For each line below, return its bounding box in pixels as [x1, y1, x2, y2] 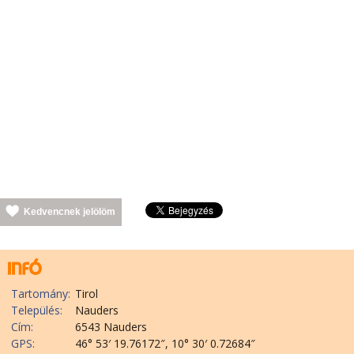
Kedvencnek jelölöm [24, 206, 115, 217]
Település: [11, 303, 62, 318]
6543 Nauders [75, 319, 147, 334]
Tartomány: [11, 286, 70, 301]
